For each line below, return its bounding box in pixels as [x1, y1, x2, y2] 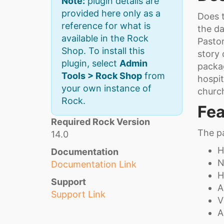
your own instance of [61, 83, 151, 94]
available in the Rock [61, 33, 148, 44]
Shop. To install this [61, 45, 144, 56]
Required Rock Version [51, 116, 150, 127]
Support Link [51, 189, 105, 200]
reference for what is [61, 20, 150, 31]
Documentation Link [51, 159, 136, 170]
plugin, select [61, 58, 119, 69]
